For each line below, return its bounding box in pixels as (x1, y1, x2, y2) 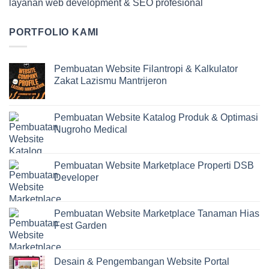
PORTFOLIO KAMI (9, 26, 99, 37)
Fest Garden (54, 220, 107, 231)
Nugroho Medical (54, 124, 127, 135)
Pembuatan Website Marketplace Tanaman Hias (54, 208, 259, 219)
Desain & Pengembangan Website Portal (54, 256, 229, 267)
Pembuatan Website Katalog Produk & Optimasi (54, 112, 258, 123)
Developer (54, 172, 98, 183)
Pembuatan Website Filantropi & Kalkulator (54, 64, 238, 74)
